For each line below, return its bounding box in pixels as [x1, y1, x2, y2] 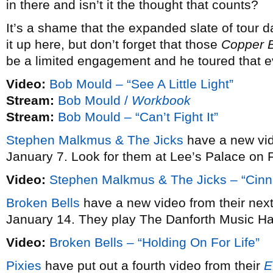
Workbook [132, 93, 191, 107]
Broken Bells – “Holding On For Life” [49, 235, 260, 249]
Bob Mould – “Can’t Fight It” [58, 110, 218, 124]
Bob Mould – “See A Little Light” [49, 77, 233, 91]
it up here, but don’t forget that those [6, 37, 221, 51]
